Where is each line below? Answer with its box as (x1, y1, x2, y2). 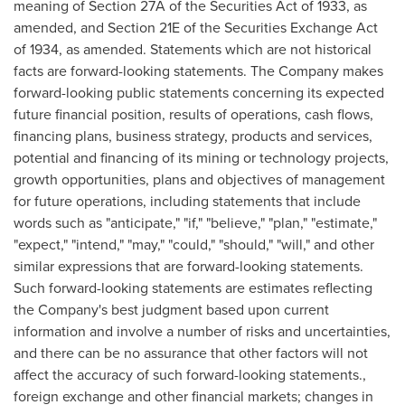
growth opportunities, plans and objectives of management (14, 169, 385, 189)
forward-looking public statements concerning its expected (14, 82, 384, 102)
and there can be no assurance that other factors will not (14, 343, 368, 363)
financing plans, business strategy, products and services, (14, 126, 372, 146)
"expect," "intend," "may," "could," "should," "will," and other (14, 234, 374, 254)
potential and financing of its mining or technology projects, (14, 147, 389, 167)
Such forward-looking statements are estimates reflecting (14, 278, 372, 297)
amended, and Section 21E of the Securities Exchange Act (14, 17, 378, 37)
